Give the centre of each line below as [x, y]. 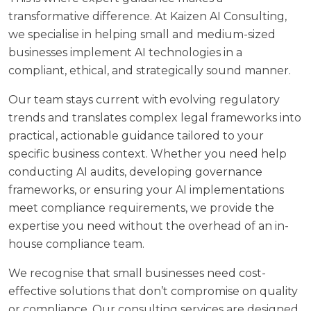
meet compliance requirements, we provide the [141, 208]
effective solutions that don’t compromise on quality [153, 291]
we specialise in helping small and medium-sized [142, 34]
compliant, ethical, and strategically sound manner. [150, 70]
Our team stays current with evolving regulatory [144, 99]
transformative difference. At [89, 16]
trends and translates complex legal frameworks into [155, 117]
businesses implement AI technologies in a [125, 52]
